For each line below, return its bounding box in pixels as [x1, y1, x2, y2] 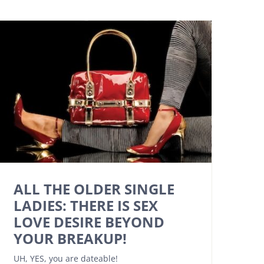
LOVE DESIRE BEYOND [14, 212, 164, 232]
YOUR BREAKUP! [14, 229, 127, 249]
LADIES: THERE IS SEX [14, 196, 158, 216]
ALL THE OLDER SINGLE [14, 179, 174, 199]
